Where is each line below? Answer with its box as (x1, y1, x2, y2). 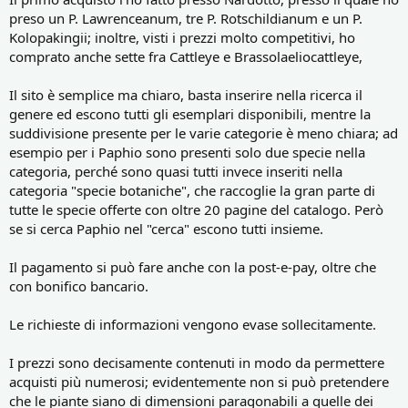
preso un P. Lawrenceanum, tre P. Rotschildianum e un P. (9, 8, 362, 27)
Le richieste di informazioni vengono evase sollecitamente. (9, 314, 376, 333)
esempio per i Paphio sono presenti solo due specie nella (9, 142, 365, 161)
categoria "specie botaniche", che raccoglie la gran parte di (9, 180, 375, 199)
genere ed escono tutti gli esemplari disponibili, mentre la (9, 104, 371, 123)
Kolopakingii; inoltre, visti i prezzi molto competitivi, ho (9, 27, 355, 46)
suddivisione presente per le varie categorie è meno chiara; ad (9, 123, 398, 142)
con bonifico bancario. (9, 276, 148, 295)
